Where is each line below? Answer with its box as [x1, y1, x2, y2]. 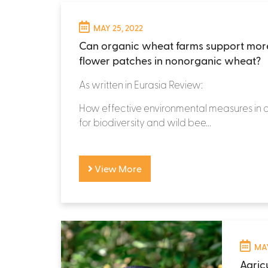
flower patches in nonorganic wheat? [79, 53, 261, 66]
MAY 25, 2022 [93, 22, 143, 33]
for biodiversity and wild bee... [79, 115, 211, 128]
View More [93, 162, 142, 174]
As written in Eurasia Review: [79, 78, 203, 90]
